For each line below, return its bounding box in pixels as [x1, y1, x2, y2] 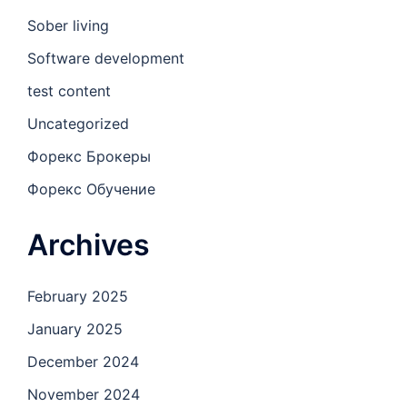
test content [27, 82, 111, 101]
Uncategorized [27, 114, 129, 134]
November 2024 [27, 385, 140, 404]
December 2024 [27, 352, 139, 372]
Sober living [27, 16, 109, 35]
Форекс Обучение [27, 180, 155, 199]
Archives [27, 227, 150, 263]
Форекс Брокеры [27, 147, 151, 166]
